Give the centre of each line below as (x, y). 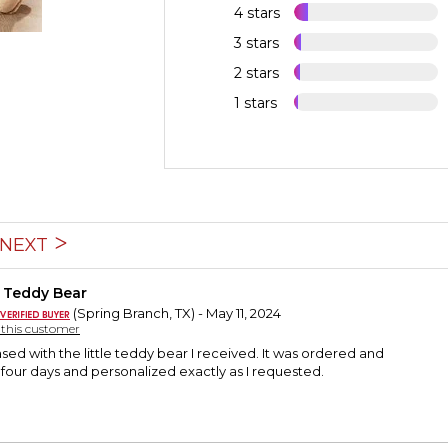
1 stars (256, 103)
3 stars (257, 43)
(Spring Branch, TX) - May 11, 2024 (175, 313)
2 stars (257, 73)
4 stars (257, 13)
